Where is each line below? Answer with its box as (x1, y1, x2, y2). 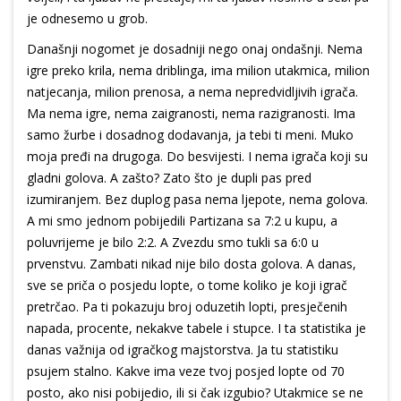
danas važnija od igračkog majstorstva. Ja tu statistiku (27, 341, 338, 359)
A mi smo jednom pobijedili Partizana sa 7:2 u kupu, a (27, 212, 337, 230)
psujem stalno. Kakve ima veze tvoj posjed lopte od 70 (27, 363, 345, 380)
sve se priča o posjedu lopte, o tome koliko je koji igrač (27, 277, 347, 294)
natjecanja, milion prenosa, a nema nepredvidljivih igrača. (27, 83, 358, 101)
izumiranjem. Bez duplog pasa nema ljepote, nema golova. (27, 191, 368, 209)
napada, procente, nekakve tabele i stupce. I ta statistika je (27, 320, 366, 337)
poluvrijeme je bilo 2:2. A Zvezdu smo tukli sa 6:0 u (27, 234, 319, 252)
